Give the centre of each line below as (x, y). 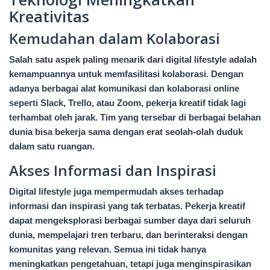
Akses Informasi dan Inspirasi (113, 171)
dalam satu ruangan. (52, 146)
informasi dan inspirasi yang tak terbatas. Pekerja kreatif (127, 206)
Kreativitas (49, 17)
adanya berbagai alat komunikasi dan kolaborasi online (124, 89)
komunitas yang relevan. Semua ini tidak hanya (108, 250)
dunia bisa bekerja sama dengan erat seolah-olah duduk (126, 132)
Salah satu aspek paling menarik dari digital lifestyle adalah (133, 60)
